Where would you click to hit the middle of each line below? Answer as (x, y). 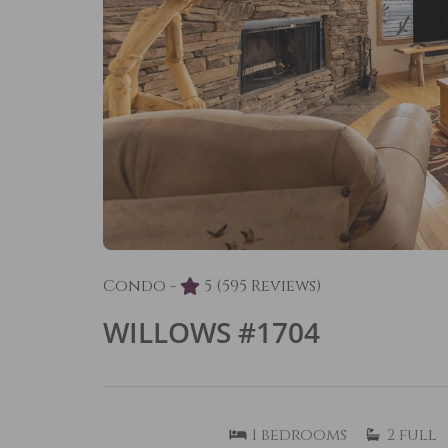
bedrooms (304, 434)
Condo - (139, 285)
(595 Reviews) (268, 285)
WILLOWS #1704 (211, 331)
